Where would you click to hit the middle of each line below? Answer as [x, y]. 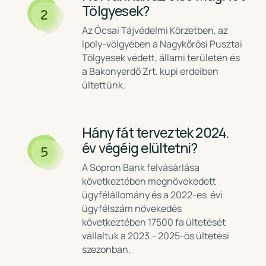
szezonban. [107, 249]
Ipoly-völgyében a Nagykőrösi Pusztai [162, 44]
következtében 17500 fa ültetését [154, 222]
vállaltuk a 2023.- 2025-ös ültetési [156, 236]
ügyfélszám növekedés [132, 208]
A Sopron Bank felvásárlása [141, 167]
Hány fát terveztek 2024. [156, 133]
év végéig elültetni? [140, 148]
